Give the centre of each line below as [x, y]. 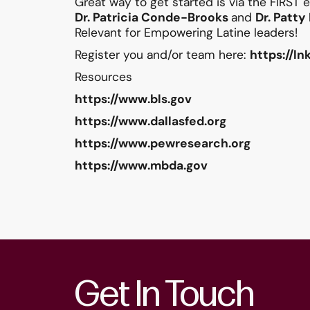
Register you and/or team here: [162, 55]
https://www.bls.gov [133, 99]
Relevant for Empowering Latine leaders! [189, 33]
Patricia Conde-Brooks [162, 18]
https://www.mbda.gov [141, 166]
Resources [103, 77]
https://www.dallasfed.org [150, 121]
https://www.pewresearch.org [162, 144]
